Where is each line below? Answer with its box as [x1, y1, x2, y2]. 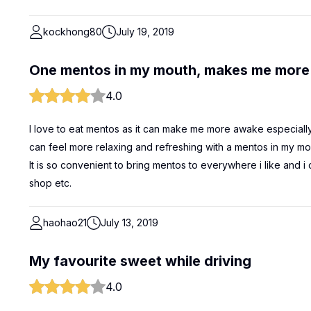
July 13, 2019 [101, 217, 158, 228]
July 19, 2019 [116, 26, 174, 37]
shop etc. [29, 177, 72, 189]
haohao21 [43, 217, 87, 228]
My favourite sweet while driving [29, 253, 251, 269]
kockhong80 [43, 26, 102, 37]
